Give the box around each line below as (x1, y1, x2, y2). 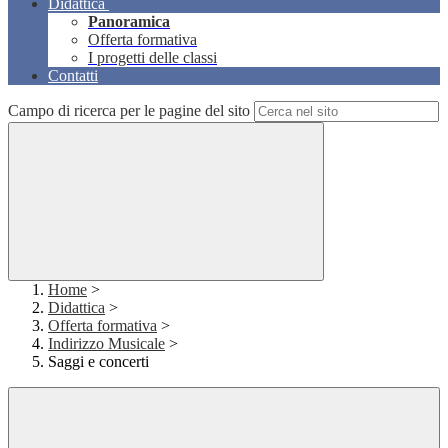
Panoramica (88, 13, 170, 31)
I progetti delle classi (88, 49, 217, 67)
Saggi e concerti (48, 353, 149, 371)
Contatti (48, 67, 98, 85)
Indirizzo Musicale (48, 335, 165, 353)
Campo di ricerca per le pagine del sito (8, 102, 250, 120)
